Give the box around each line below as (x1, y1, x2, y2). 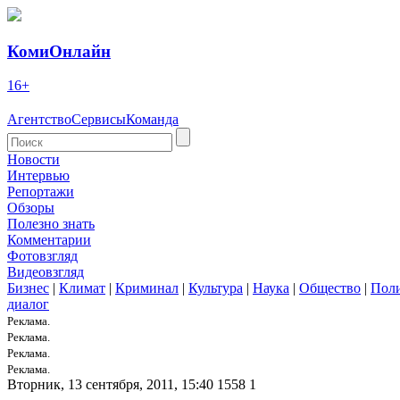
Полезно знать (7, 216, 95, 232)
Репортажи (7, 184, 74, 200)
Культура (188, 280, 243, 296)
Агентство (7, 112, 71, 128)
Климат (59, 280, 105, 296)
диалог (7, 296, 49, 312)
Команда (126, 112, 179, 128)
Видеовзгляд (7, 264, 84, 280)
